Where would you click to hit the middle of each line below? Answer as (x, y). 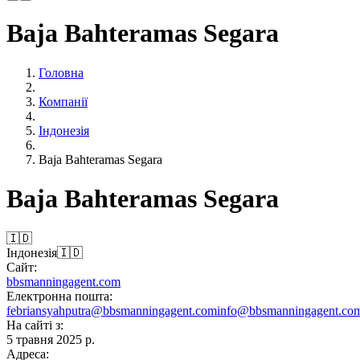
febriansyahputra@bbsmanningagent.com (112, 310)
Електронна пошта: (59, 296)
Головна (61, 72)
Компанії (63, 101)
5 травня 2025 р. (51, 339)
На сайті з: (35, 325)
